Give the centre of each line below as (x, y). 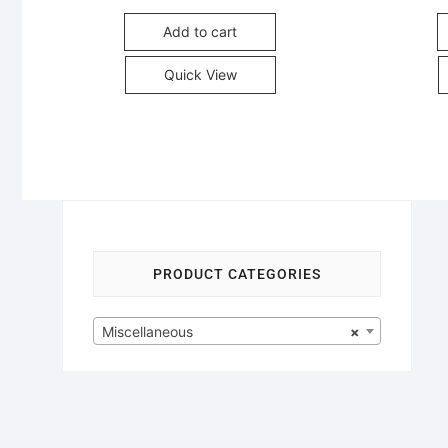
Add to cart (200, 31)
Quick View (200, 74)
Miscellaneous (147, 331)
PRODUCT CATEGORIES (237, 273)
